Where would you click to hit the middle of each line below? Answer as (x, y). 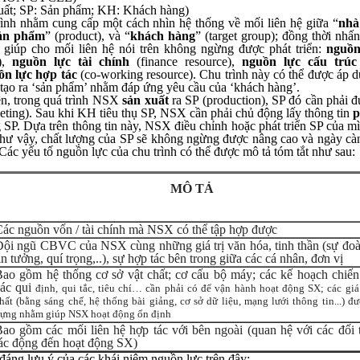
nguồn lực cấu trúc (300, 61)
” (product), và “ (88, 36)
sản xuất (145, 100)
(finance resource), (186, 61)
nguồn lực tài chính (70, 61)
